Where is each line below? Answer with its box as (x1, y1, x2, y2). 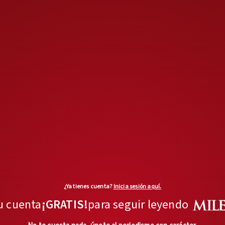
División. (26, 5, 74, 20)
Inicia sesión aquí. (113, 182, 162, 191)
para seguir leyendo (88, 196, 189, 214)
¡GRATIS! (41, 196, 88, 214)
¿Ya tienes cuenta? (63, 182, 114, 191)
